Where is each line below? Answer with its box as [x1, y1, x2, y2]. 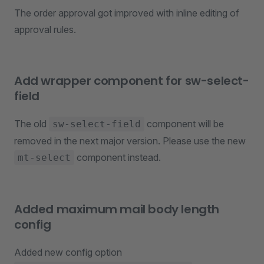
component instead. [74, 151, 161, 163]
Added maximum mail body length [14, 201, 220, 217]
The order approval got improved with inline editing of [14, 7, 239, 19]
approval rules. [14, 24, 76, 35]
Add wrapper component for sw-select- [14, 72, 249, 89]
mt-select [18, 152, 71, 163]
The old [14, 118, 49, 130]
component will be [144, 118, 224, 130]
